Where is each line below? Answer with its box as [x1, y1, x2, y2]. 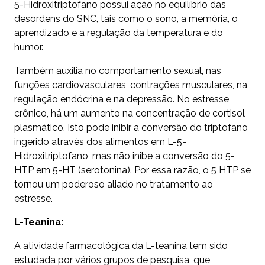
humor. [14, 41, 43, 53]
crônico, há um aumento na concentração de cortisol [14, 108, 245, 119]
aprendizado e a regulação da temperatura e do [14, 27, 223, 39]
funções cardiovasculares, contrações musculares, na [14, 79, 247, 91]
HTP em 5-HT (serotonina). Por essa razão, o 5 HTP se [14, 164, 251, 176]
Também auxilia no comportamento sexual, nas [14, 65, 221, 77]
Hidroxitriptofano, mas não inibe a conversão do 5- [14, 150, 235, 162]
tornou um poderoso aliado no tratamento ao [14, 179, 213, 190]
